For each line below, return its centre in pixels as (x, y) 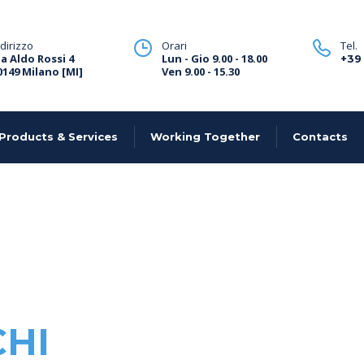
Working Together (205, 136)
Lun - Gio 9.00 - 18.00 (214, 58)
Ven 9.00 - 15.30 (201, 71)
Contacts (320, 136)
